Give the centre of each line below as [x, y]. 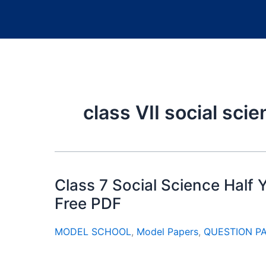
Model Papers [167, 232]
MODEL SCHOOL [93, 232]
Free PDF [88, 203]
